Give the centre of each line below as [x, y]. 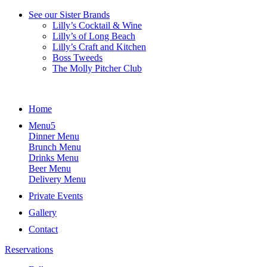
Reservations [29, 249]
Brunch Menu [55, 147]
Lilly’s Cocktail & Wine [97, 25]
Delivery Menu [57, 179]
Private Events [56, 196]
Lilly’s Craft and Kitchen [99, 47]
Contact [43, 229]
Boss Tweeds [77, 58]
